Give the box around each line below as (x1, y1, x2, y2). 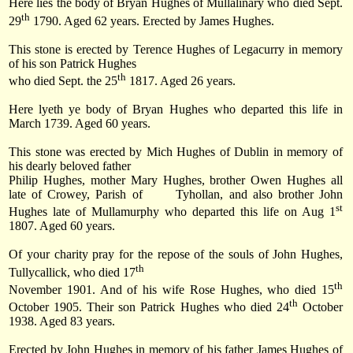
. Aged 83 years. (34, 314, 115, 329)
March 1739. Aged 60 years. (9, 116, 150, 130)
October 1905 (9, 300, 80, 314)
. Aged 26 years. (154, 73, 236, 87)
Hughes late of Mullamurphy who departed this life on (9, 205, 302, 219)
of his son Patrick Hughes (9, 56, 136, 70)
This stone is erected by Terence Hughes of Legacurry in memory (9, 42, 343, 56)
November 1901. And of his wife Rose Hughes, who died (9, 282, 321, 296)
